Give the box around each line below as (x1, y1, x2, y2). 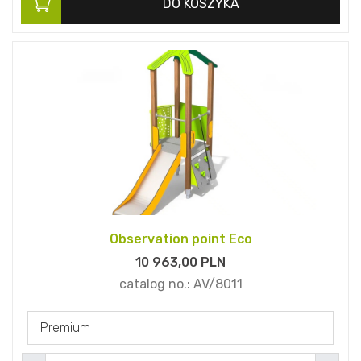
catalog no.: (118, 276, 193, 293)
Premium (40, 320, 90, 336)
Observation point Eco (109, 231, 252, 247)
